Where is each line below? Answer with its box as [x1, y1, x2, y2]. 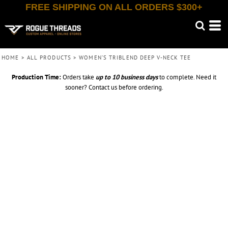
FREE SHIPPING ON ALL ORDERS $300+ [25, 2, 203, 12]
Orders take [61, 73, 96, 81]
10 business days [112, 73, 158, 81]
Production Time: [12, 73, 61, 81]
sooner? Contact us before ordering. [65, 83, 163, 92]
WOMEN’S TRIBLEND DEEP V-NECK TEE [79, 54, 191, 61]
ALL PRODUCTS [26, 54, 71, 61]
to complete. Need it [158, 73, 216, 81]
